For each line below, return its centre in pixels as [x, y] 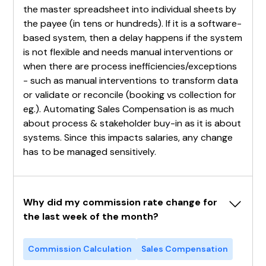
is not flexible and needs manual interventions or [129, 52]
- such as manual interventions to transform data [131, 80]
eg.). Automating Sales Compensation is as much [129, 109]
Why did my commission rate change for [121, 202]
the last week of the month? [91, 216]
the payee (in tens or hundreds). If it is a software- [133, 23]
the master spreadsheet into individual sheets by [130, 9]
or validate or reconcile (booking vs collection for [130, 94]
